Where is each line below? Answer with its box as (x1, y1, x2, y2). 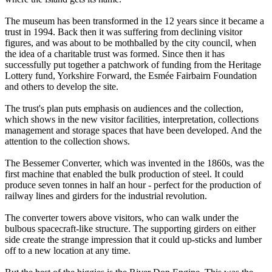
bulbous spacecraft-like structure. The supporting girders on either (5, 223, 256, 234)
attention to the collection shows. (5, 136, 130, 147)
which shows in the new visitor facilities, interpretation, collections (5, 114, 259, 125)
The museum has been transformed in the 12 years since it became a (5, 16, 264, 27)
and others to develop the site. (5, 81, 118, 92)
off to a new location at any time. (5, 245, 131, 256)
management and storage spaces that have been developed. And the (5, 125, 262, 136)
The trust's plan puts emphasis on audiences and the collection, (5, 103, 243, 114)
